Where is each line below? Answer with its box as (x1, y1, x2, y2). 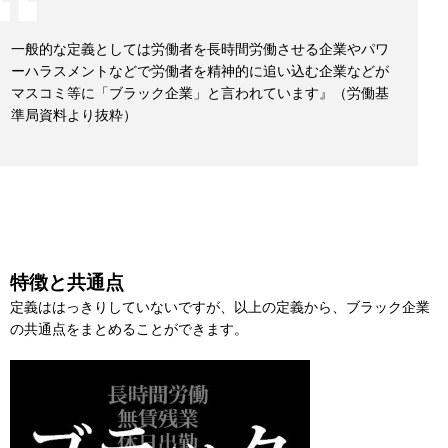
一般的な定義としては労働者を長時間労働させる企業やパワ (11, 41, 389, 58)
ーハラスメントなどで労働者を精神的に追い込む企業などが (11, 63, 389, 80)
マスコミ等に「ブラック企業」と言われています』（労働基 (11, 85, 389, 102)
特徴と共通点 (10, 272, 124, 294)
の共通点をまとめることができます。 (10, 321, 248, 338)
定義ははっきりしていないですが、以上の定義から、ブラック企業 (10, 299, 430, 316)
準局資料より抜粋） (11, 107, 137, 124)
